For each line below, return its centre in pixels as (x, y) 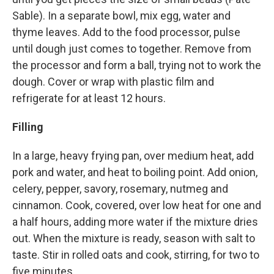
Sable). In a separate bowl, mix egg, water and (121, 16)
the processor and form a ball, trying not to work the (137, 65)
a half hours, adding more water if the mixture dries (135, 222)
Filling (28, 127)
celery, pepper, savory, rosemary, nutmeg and (120, 189)
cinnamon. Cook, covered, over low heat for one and (137, 206)
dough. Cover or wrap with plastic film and (113, 82)
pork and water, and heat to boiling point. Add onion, (135, 172)
